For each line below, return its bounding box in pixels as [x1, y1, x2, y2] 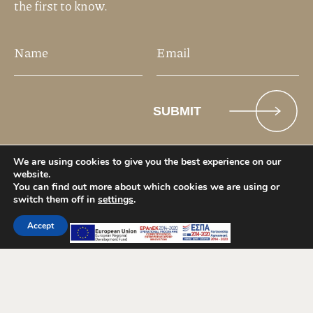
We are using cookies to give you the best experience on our [13, 155, 281, 168]
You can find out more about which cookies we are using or [13, 180, 279, 194]
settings [98, 193, 133, 206]
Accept [27, 220, 54, 231]
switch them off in [13, 193, 98, 206]
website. [13, 168, 50, 181]
